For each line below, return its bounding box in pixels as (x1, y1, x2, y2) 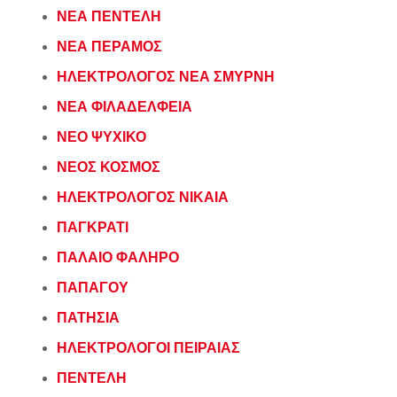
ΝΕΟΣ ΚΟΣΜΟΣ (57, 159, 160, 175)
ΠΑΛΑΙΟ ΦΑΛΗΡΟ (57, 249, 179, 265)
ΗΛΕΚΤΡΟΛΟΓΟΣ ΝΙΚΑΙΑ (57, 189, 229, 205)
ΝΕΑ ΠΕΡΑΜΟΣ (57, 38, 162, 54)
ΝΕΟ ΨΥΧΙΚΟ (57, 128, 146, 144)
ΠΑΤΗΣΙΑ (57, 309, 120, 325)
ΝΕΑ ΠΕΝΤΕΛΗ (57, 8, 161, 24)
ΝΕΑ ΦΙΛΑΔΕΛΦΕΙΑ (57, 98, 192, 114)
